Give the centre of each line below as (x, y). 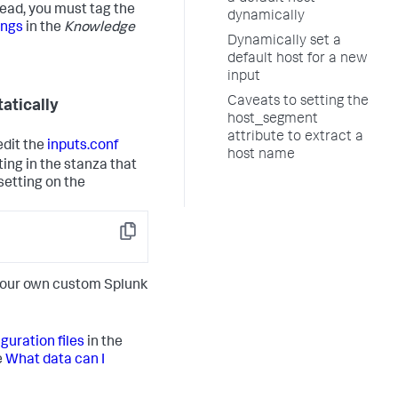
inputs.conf (83, 147)
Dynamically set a (284, 42)
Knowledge (99, 29)
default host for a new (298, 60)
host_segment (273, 120)
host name (261, 155)
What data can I (55, 360)
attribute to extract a (295, 138)
